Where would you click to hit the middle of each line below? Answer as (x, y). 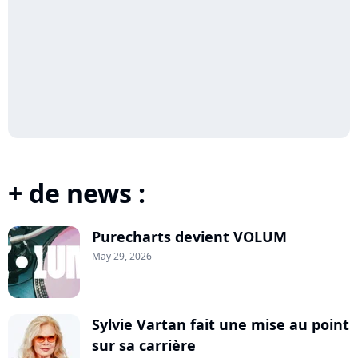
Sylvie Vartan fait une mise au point (221, 324)
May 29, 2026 (122, 256)
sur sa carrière (144, 345)
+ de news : (77, 193)
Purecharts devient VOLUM (189, 237)
